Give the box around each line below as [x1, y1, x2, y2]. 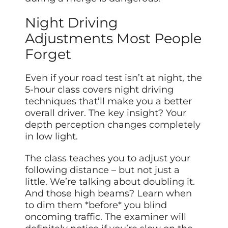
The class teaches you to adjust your [25, 153, 191, 164]
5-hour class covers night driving [25, 84, 174, 96]
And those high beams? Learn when [25, 188, 192, 199]
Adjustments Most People [25, 30, 202, 47]
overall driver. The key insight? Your [25, 107, 187, 119]
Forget [25, 46, 72, 63]
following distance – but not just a [25, 164, 180, 176]
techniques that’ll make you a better [25, 96, 192, 107]
